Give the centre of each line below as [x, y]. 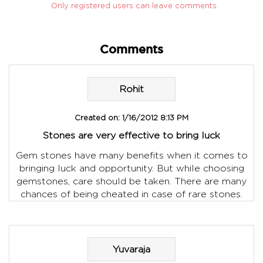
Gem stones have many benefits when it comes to [131, 155]
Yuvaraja [131, 249]
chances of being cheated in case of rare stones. [131, 194]
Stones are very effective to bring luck [131, 135]
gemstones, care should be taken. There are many [131, 181]
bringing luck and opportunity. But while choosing [131, 168]
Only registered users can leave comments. [134, 6]
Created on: [97, 117]
